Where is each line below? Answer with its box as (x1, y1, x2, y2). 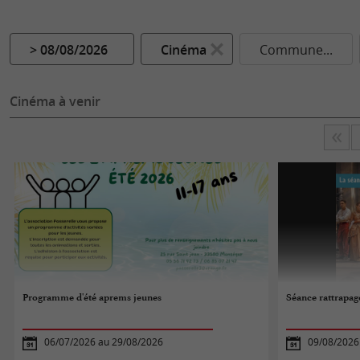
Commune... (260, 41, 333, 59)
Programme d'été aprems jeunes (22, 291, 162, 304)
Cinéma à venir (10, 92, 100, 110)
